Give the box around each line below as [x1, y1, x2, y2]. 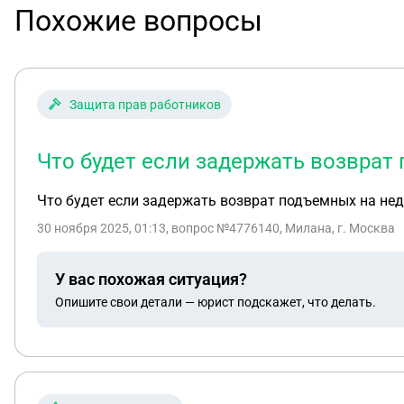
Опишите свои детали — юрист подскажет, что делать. [55, 294, 376, 309]
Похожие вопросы [14, 4, 262, 38]
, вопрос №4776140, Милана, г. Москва [166, 221, 395, 235]
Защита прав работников [69, 97, 221, 112]
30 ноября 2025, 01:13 [37, 221, 166, 235]
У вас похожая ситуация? [55, 269, 247, 289]
